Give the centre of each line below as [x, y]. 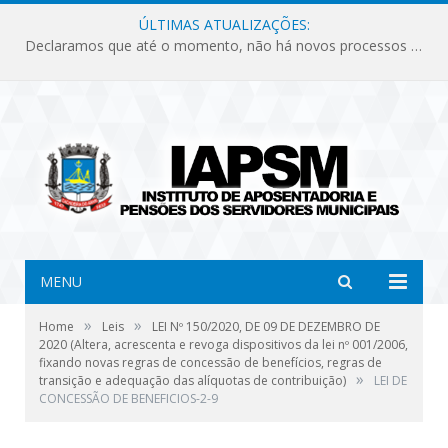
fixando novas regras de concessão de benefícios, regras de [210, 362]
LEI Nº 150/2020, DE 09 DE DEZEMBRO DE [266, 326]
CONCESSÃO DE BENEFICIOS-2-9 [128, 398]
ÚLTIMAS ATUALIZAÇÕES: [224, 24]
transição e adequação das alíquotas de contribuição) [192, 380]
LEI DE [390, 380]
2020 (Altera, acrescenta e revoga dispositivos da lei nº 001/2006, [223, 344]
